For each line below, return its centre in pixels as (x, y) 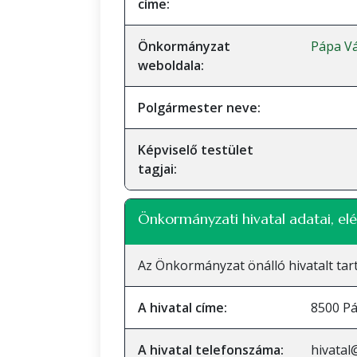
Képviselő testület (196, 150)
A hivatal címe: (182, 308)
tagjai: (157, 169)
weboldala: (171, 65)
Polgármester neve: (199, 108)
